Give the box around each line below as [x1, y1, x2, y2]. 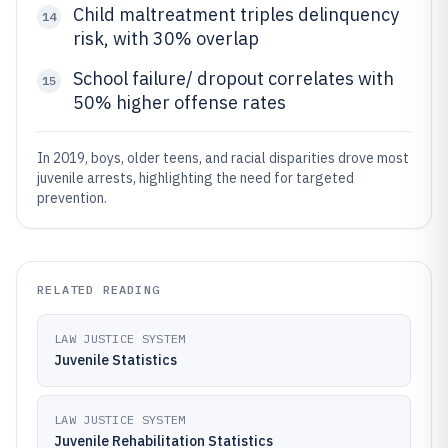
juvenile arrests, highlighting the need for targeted [37, 169, 354, 187]
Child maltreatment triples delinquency [73, 3, 399, 26]
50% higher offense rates [73, 91, 286, 114]
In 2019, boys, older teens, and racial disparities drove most [37, 149, 409, 167]
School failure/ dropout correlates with [73, 67, 394, 90]
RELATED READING [37, 282, 160, 297]
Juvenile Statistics [54, 351, 177, 369]
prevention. [37, 189, 107, 207]
